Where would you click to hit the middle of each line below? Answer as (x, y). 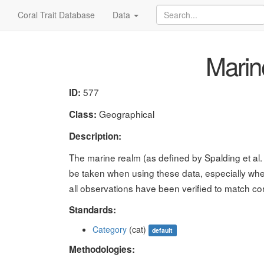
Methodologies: (102, 249)
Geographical (126, 114)
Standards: (93, 210)
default (163, 230)
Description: (95, 136)
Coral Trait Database (56, 15)
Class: (83, 114)
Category (110, 229)
